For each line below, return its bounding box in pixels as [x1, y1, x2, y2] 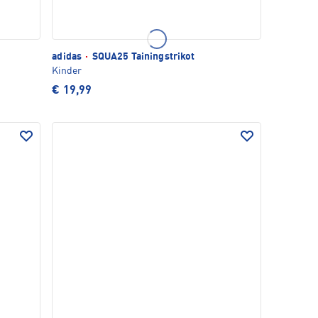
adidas [52, 52, 84, 62]
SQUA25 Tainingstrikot [89, 52, 195, 62]
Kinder [52, 66, 82, 77]
